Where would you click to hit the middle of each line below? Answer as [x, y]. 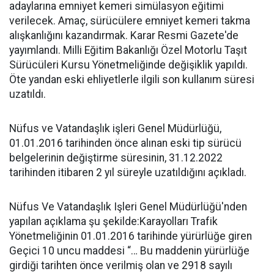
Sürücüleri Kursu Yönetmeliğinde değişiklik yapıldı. [128, 65]
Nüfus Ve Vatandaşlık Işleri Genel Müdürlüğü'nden [128, 207]
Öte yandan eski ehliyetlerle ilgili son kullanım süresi [132, 80]
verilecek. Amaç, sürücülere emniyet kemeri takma [130, 21]
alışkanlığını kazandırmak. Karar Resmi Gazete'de [124, 35]
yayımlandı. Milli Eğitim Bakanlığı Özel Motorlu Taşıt [128, 50]
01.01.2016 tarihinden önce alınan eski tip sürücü [125, 143]
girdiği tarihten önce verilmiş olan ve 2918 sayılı [121, 265]
